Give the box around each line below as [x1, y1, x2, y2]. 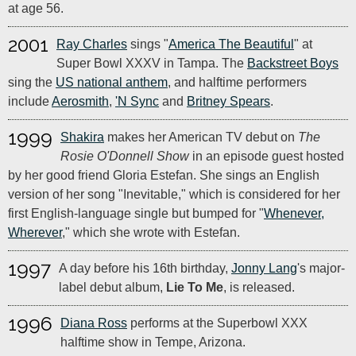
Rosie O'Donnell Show [60, 149, 189, 163]
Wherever [8, 226, 62, 239]
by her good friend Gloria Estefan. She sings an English [8, 168, 319, 182]
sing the [8, 75, 56, 89]
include [8, 95, 52, 108]
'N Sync [115, 95, 159, 108]
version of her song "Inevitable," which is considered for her [8, 188, 340, 201]
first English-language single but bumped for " [8, 207, 264, 220]
